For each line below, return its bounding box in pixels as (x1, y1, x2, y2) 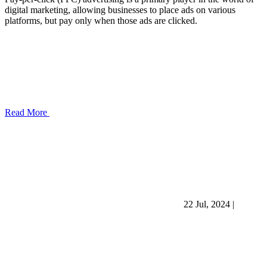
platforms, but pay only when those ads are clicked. (5, 15, 197, 26)
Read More (5, 107, 49, 117)
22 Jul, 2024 (184, 198, 232, 209)
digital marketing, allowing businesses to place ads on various (5, 4, 235, 15)
